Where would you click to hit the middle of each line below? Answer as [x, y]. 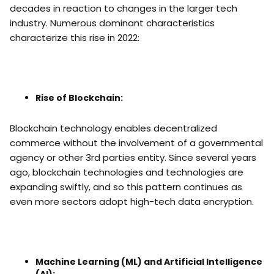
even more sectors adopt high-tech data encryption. [132, 202]
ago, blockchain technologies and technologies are [127, 172]
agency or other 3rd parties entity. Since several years [133, 157]
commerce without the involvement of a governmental [136, 143]
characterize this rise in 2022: [75, 38]
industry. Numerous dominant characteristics [112, 23]
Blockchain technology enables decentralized [113, 128]
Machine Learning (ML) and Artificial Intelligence [149, 262]
